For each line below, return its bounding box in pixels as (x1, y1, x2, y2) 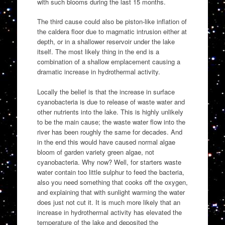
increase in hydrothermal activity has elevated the (37, 207, 182, 217)
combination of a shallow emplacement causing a (37, 57, 180, 67)
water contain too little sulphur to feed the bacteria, (37, 167, 184, 177)
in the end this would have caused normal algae (37, 137, 175, 147)
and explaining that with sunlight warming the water (37, 187, 185, 197)
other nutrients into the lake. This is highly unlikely (37, 106, 183, 117)
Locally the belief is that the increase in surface (37, 86, 175, 96)
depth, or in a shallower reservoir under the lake (37, 37, 175, 47)
